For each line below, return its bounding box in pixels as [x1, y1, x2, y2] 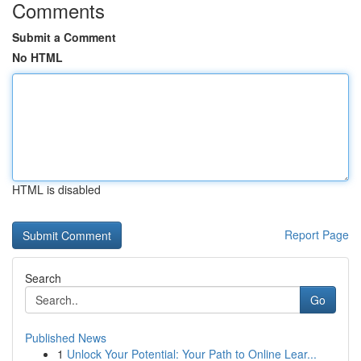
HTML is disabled [12, 181, 101, 197]
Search [25, 270, 61, 286]
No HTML [12, 49, 63, 65]
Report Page [284, 226, 349, 243]
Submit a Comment [12, 29, 116, 45]
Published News [25, 330, 106, 346]
